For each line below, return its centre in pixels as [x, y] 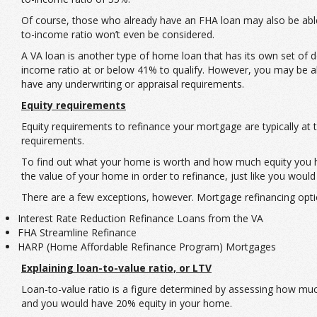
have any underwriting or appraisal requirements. [133, 83]
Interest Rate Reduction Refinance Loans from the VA [140, 218]
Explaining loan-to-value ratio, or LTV [116, 267]
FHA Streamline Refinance [77, 232]
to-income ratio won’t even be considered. [118, 34]
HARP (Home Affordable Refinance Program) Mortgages [147, 246]
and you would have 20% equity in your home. [127, 303]
